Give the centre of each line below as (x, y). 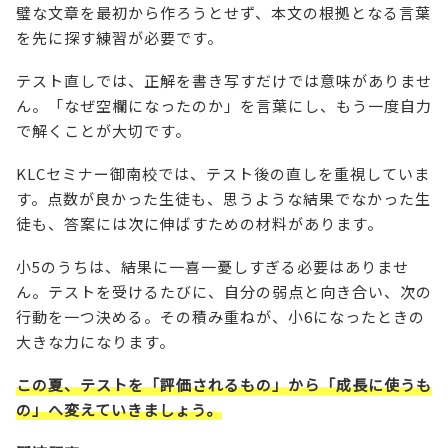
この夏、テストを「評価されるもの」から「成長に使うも (224, 384)
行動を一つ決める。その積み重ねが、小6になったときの (220, 316)
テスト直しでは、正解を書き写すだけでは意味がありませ (224, 80)
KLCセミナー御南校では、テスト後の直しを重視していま (223, 173)
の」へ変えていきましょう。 (119, 409)
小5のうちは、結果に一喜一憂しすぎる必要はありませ (212, 266)
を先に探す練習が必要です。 (119, 37)
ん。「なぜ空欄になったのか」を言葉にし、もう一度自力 (224, 105)
